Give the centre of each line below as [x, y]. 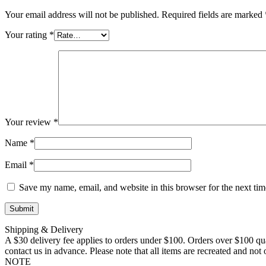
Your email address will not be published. [82, 15]
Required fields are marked [213, 15]
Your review [29, 122]
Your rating [27, 35]
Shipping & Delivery [44, 230]
